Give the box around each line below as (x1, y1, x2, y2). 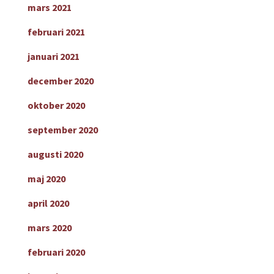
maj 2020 (27, 172, 65, 185)
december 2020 (27, 75, 94, 87)
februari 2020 (27, 246, 85, 259)
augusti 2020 (27, 148, 83, 161)
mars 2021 (27, 1, 72, 14)
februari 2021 (27, 26, 85, 39)
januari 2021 (27, 50, 80, 63)
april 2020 (27, 197, 69, 210)
